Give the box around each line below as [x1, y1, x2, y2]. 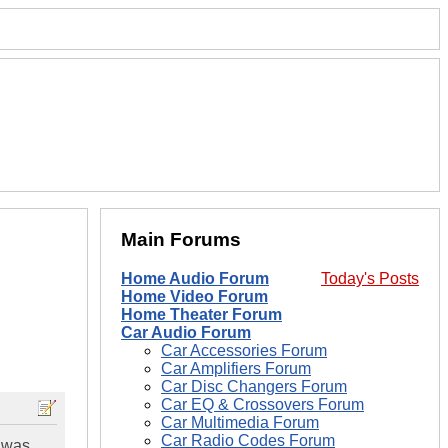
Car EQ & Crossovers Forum [161, 396, 364, 414]
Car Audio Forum [121, 324, 251, 342]
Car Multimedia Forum [161, 414, 319, 432]
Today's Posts [321, 270, 419, 288]
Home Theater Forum [121, 306, 282, 324]
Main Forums [121, 229, 241, 251]
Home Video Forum [121, 288, 268, 306]
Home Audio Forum [121, 270, 269, 288]
